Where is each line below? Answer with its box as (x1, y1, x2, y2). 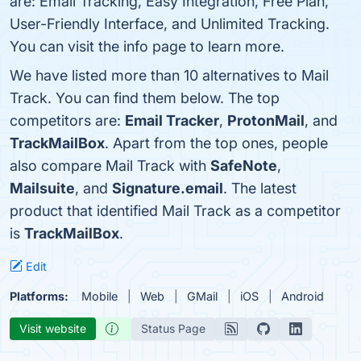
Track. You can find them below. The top (10, 89, 280, 106)
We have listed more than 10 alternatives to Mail (10, 66, 329, 84)
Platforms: (10, 288, 68, 303)
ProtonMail (227, 111, 305, 129)
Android (281, 288, 324, 303)
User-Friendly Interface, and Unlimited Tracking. (10, 15, 330, 32)
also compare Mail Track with (10, 156, 210, 174)
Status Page (141, 321, 205, 335)
